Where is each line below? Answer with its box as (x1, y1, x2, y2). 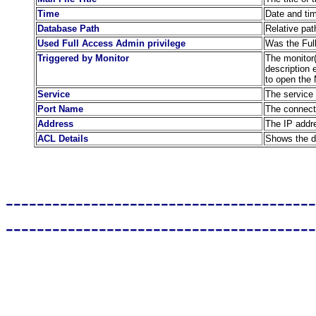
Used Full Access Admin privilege (37, 38, 186, 49)
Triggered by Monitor (37, 53, 129, 63)
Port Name (37, 104, 83, 114)
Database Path (37, 23, 99, 34)
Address (37, 119, 73, 129)
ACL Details (37, 133, 88, 144)
